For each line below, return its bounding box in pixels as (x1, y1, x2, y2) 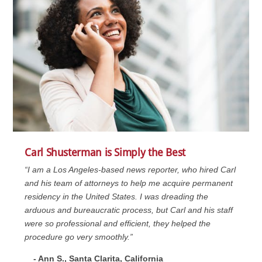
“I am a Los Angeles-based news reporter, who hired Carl (25, 165, 236, 175)
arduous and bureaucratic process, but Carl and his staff (25, 205, 233, 215)
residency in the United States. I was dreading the (25, 192, 209, 202)
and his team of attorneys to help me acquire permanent (25, 178, 233, 188)
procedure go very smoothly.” (25, 232, 133, 242)
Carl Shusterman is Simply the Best (25, 146, 186, 159)
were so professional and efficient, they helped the (25, 219, 211, 229)
